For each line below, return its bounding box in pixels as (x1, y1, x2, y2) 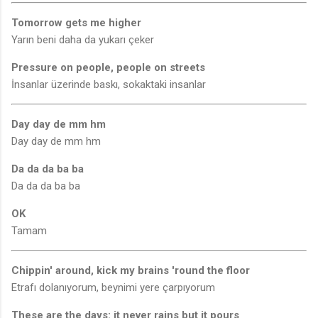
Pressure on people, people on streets (11, 61, 205, 75)
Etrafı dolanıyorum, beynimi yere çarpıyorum (11, 281, 215, 295)
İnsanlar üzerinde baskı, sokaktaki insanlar (11, 78, 206, 92)
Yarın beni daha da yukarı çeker (11, 33, 154, 47)
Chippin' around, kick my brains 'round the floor (11, 264, 250, 278)
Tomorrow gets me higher (11, 16, 141, 30)
